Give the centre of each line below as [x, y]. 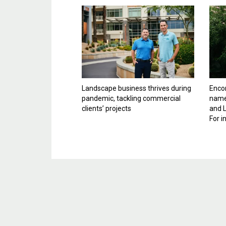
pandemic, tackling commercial [131, 99]
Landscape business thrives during [136, 89]
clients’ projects [106, 109]
